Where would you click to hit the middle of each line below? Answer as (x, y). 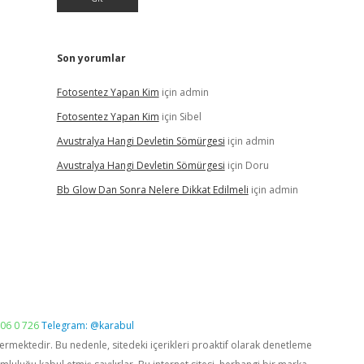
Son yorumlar (91, 58)
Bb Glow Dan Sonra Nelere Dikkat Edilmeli (152, 190)
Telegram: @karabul (88, 325)
